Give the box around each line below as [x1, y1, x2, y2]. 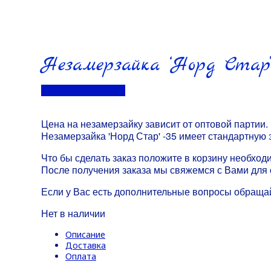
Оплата [65, 250, 96, 262]
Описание [65, 228, 105, 240]
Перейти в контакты [41, 84, 125, 96]
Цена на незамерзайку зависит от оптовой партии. [41, 116, 268, 131]
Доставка [65, 239, 106, 251]
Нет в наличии [41, 206, 105, 220]
